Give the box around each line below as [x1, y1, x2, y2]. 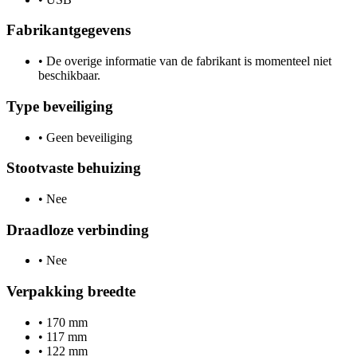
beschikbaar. [38, 69, 100, 83]
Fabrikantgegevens [6, 22, 131, 39]
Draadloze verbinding [6, 221, 149, 238]
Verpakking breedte [6, 283, 135, 300]
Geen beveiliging [43, 130, 132, 144]
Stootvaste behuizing [6, 159, 141, 177]
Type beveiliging [6, 97, 113, 115]
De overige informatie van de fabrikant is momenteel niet [43, 54, 331, 69]
